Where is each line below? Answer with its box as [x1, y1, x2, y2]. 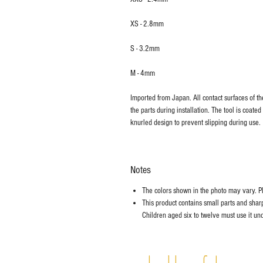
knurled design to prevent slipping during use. [130, 118, 261, 128]
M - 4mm [130, 69, 155, 79]
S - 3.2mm [130, 44, 160, 54]
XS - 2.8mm [130, 19, 164, 29]
